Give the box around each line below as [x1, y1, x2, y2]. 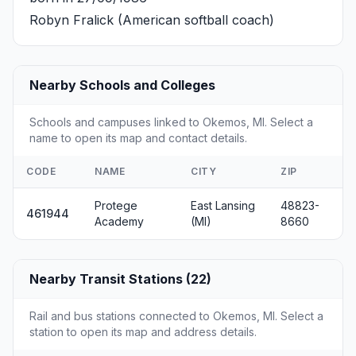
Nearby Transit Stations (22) [29, 270, 211, 287]
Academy [95, 214, 144, 228]
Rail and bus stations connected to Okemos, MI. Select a [29, 308, 323, 323]
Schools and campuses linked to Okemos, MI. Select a [29, 114, 313, 129]
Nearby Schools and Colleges [29, 76, 215, 93]
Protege [95, 198, 137, 212]
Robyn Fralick [29, 11, 114, 28]
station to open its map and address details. [29, 324, 257, 339]
